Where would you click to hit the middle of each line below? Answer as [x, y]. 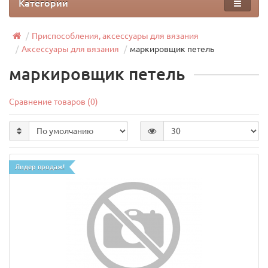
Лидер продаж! [40, 167]
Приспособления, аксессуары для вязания [115, 36]
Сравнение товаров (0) [54, 102]
